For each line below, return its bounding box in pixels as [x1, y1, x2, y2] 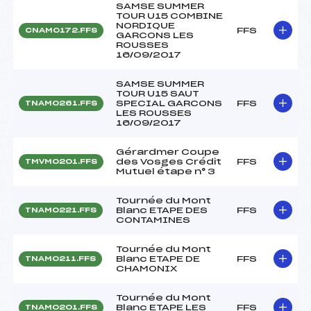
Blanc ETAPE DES [116, 205, 208, 215]
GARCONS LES [116, 31, 194, 40]
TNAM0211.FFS [25, 255, 96, 262]
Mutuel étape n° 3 [116, 167, 215, 176]
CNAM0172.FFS [25, 26, 97, 34]
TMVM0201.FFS [25, 158, 97, 165]
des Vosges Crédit [116, 157, 221, 166]
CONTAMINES [116, 215, 190, 224]
